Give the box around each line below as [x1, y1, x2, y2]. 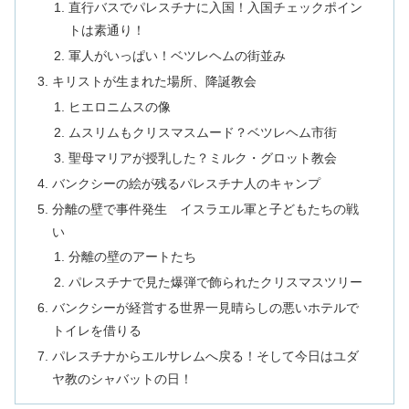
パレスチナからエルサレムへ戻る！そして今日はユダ [52, 349, 360, 364]
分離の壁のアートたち [68, 249, 196, 265]
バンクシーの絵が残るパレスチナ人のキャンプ [52, 175, 321, 191]
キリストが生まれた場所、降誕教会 [52, 74, 257, 89]
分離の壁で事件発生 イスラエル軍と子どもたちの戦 [52, 201, 360, 216]
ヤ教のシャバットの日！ [52, 372, 194, 387]
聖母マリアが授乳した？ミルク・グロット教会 [68, 150, 337, 165]
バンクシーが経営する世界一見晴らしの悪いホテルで [52, 300, 360, 316]
